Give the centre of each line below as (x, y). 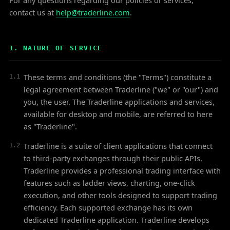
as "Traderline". (50, 126)
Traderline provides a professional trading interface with (122, 170)
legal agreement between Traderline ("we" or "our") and (121, 89)
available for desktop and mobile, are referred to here (118, 114)
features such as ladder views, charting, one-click (109, 183)
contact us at (32, 12)
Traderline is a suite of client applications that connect (118, 146)
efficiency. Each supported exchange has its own (108, 207)
